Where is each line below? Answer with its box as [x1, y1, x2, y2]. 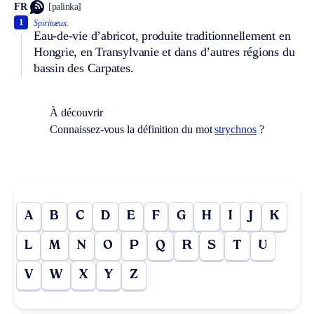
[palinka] [48, 1, 81, 13]
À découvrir [50, 106, 103, 118]
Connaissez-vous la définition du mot [50, 123, 215, 135]
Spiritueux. [34, 18, 69, 28]
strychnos [214, 123, 257, 135]
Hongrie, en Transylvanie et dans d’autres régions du [34, 44, 295, 59]
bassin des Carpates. [34, 60, 134, 75]
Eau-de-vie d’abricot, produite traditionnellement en [34, 28, 291, 43]
